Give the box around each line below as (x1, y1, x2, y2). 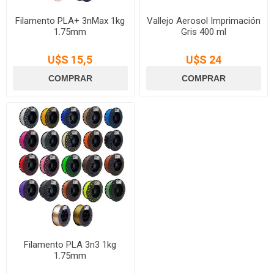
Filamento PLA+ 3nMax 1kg (15, 15, 125, 26)
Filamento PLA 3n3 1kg (24, 239, 117, 250)
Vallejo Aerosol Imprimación (147, 15, 261, 26)
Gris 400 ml (181, 26, 227, 37)
